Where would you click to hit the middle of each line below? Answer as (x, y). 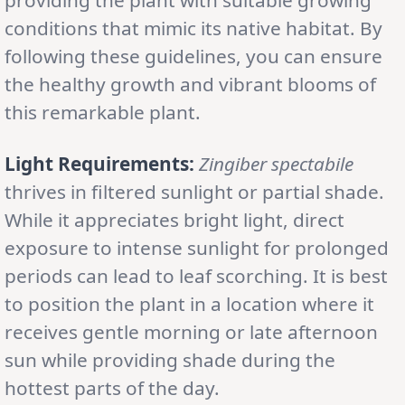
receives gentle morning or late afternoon (191, 331)
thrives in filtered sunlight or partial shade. (194, 191)
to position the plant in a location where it (189, 303)
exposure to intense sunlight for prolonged (197, 247)
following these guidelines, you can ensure (193, 56)
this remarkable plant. (103, 112)
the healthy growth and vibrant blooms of (190, 84)
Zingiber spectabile (276, 163)
